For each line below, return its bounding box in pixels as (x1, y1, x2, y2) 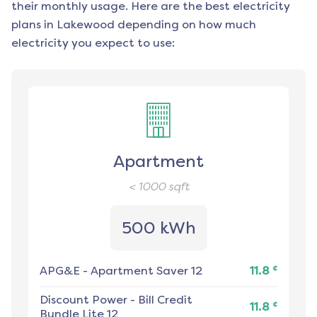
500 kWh (121, 218, 196, 238)
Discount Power (40, 293, 127, 307)
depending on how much (115, 18, 256, 32)
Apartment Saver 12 (91, 264, 202, 278)
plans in (11, 18, 54, 32)
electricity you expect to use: (11, 36, 175, 50)
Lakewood (57, 18, 115, 32)
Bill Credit (138, 293, 192, 307)
